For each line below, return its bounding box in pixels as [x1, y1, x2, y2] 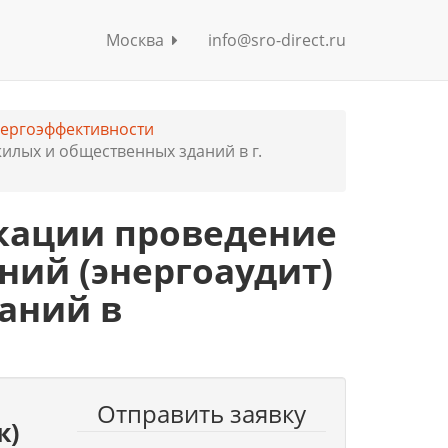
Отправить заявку [96, 397, 306, 430]
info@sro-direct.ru [208, 29, 346, 51]
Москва [106, 29, 172, 51]
